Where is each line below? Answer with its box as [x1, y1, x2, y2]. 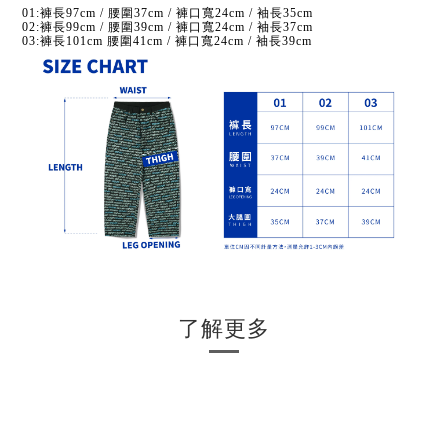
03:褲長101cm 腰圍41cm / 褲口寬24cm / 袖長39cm [22, 34, 312, 48]
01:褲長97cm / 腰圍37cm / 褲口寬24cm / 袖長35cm [22, 6, 313, 20]
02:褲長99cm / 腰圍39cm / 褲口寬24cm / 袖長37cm [22, 20, 317, 34]
